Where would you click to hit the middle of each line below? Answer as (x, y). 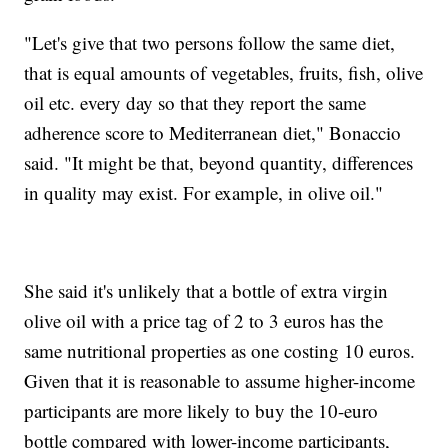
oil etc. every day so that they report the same (195, 103)
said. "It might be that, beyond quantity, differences (219, 163)
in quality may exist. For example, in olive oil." (204, 193)
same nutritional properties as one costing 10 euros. (220, 351)
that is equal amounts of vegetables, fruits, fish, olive (224, 73)
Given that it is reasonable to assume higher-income (220, 381)
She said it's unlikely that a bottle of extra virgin (206, 291)
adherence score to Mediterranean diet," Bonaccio (213, 133)
